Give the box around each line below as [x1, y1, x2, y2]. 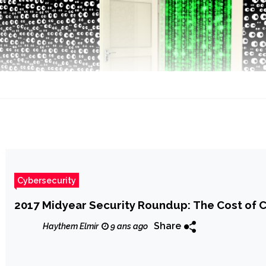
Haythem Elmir [43, 221, 99, 231]
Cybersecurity [17, 175, 77, 186]
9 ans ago [109, 221, 148, 231]
